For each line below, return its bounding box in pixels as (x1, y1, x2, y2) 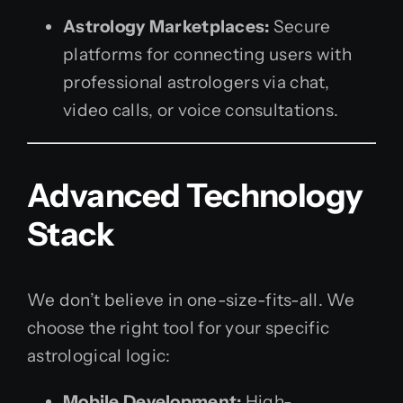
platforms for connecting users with (63, 43, 352, 65)
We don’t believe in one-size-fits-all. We (27, 289, 355, 310)
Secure (269, 15, 331, 37)
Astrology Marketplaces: (63, 15, 270, 37)
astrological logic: (27, 345, 171, 366)
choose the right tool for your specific (27, 317, 330, 338)
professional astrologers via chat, (63, 71, 330, 93)
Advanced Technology (27, 175, 363, 215)
